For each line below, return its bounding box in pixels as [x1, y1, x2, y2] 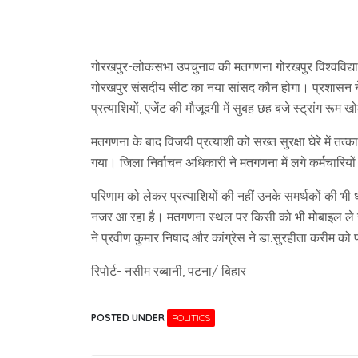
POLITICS [172, 312, 210, 324]
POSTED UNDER [91, 312, 167, 324]
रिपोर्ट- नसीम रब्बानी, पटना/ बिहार [91, 263, 246, 279]
